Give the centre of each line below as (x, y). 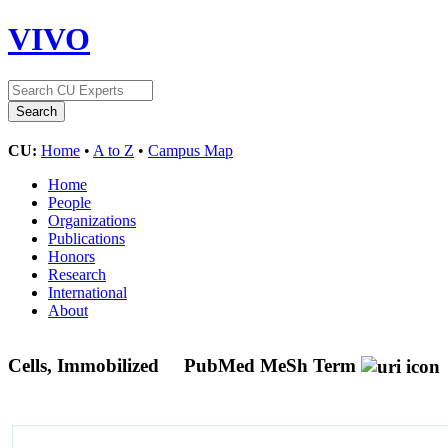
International (87, 292)
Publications (86, 238)
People (69, 202)
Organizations (92, 220)
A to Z (113, 150)
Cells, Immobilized (86, 365)
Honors (71, 256)
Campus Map (190, 150)
